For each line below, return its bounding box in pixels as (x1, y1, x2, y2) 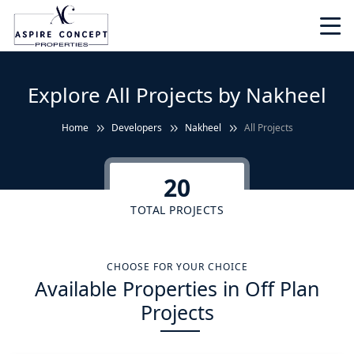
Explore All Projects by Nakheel (28, 81, 326, 109)
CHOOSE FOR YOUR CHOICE (106, 260, 248, 273)
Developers (111, 121, 162, 134)
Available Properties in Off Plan (35, 275, 319, 302)
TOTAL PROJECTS (130, 201, 224, 217)
